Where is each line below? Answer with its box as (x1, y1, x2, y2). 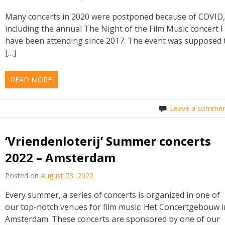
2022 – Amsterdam (5, 149, 116, 166)
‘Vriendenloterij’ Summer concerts (5, 132, 211, 149)
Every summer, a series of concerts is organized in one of (5, 189, 220, 201)
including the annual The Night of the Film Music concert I (5, 23, 223, 34)
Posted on (5, 171, 41, 181)
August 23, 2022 (41, 171, 94, 181)
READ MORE (11, 74, 52, 84)
